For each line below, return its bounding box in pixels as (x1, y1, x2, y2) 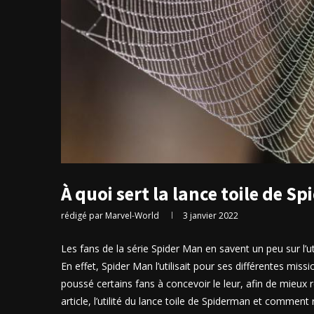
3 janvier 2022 (183, 209, 238, 221)
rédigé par (61, 209, 105, 221)
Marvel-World (105, 209, 159, 221)
